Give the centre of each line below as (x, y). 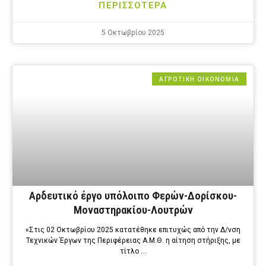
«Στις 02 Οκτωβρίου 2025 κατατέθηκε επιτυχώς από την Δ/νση (133, 230)
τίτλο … (133, 251)
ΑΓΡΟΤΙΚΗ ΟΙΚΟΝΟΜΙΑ (199, 79)
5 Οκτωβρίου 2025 (133, 33)
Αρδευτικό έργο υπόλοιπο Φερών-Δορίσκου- (133, 196)
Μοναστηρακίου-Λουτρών (133, 210)
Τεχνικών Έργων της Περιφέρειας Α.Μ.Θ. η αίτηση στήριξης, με (133, 241)
